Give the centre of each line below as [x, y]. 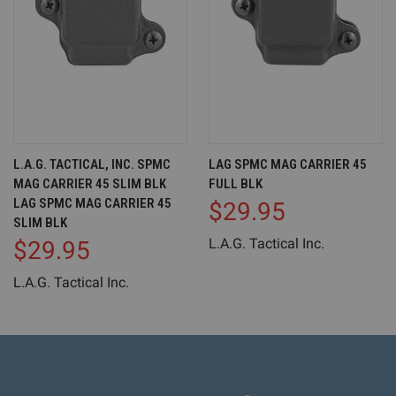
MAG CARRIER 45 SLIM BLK [90, 184]
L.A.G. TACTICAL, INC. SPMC [92, 165]
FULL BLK [236, 184]
